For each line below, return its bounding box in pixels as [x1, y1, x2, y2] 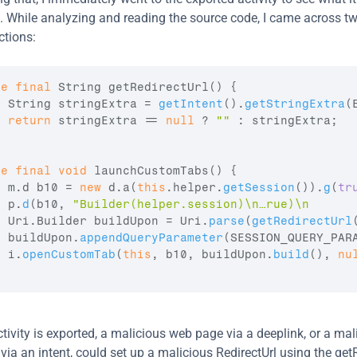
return [8, 114, 51, 127]
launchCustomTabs [94, 164, 209, 178]
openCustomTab [22, 248, 116, 261]
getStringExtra [245, 97, 345, 111]
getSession [223, 181, 295, 194]
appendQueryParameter [80, 231, 223, 245]
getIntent [159, 97, 223, 111]
